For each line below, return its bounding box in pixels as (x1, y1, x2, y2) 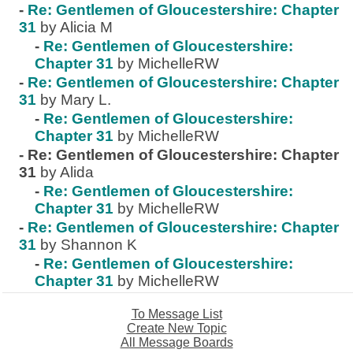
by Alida (40, 164, 94, 180)
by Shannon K (40, 236, 137, 253)
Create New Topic (126, 321, 227, 335)
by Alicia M (40, 19, 113, 35)
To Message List (131, 307, 222, 321)
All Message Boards (120, 336, 233, 349)
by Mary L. (40, 91, 111, 108)
